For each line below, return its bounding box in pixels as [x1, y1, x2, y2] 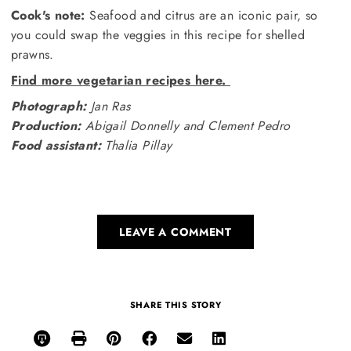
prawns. [11, 45, 54, 63]
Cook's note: [11, 5, 85, 24]
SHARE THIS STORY [129, 298, 222, 311]
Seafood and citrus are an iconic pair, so [85, 5, 318, 24]
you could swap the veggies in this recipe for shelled [11, 25, 306, 44]
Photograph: [11, 96, 87, 115]
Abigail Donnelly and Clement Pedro [81, 116, 291, 135]
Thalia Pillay [101, 136, 172, 154]
